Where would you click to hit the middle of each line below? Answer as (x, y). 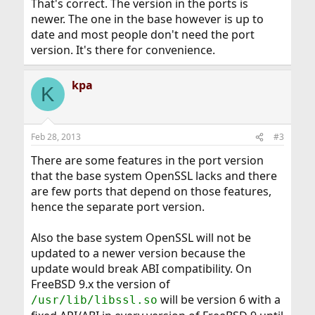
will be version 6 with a (219, 300)
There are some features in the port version (147, 161)
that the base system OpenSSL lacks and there (154, 176)
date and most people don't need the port (142, 35)
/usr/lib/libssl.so (94, 300)
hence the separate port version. (117, 207)
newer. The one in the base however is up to (147, 19)
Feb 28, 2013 (56, 137)
